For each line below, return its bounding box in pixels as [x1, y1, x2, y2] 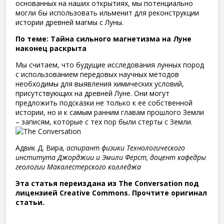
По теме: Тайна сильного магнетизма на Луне [15, 33, 191, 43]
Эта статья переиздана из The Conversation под [15, 178, 199, 188]
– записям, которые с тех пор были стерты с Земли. [15, 116, 192, 126]
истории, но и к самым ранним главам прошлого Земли [15, 107, 204, 117]
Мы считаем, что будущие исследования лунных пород [15, 59, 204, 69]
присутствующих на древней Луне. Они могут [15, 88, 169, 98]
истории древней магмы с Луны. [15, 17, 123, 27]
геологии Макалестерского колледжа [15, 161, 141, 171]
